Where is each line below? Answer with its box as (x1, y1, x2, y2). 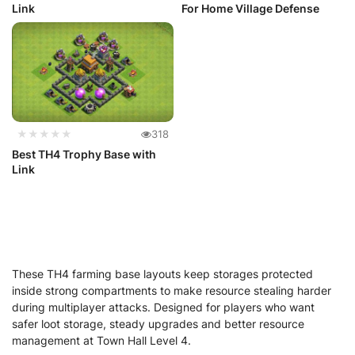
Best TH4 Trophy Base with (12, 147, 156, 162)
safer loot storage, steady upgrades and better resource (12, 317, 304, 331)
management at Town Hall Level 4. (12, 334, 191, 348)
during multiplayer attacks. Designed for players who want (12, 300, 315, 315)
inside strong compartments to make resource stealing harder (12, 284, 331, 298)
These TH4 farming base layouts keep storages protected (12, 267, 313, 281)
